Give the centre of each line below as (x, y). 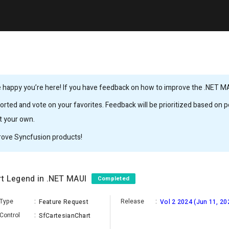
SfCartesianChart (65, 216)
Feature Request (63, 202)
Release (132, 201)
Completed (113, 179)
